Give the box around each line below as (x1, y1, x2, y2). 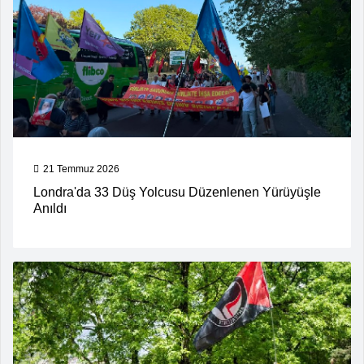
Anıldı (33, 201, 67, 216)
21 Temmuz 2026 (43, 163, 119, 175)
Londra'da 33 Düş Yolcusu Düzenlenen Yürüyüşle (33, 185, 321, 200)
